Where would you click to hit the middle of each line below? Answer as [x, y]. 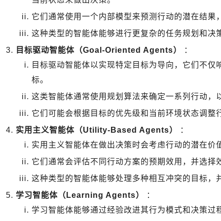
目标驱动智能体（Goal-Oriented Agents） [99, 50]
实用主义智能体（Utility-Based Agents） [97, 130]
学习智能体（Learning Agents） [80, 195]
